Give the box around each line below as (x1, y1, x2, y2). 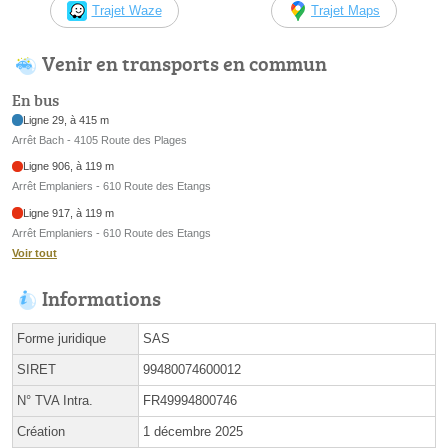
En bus (12, 88, 59, 111)
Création (17, 423, 65, 439)
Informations (42, 283, 161, 312)
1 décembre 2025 (143, 423, 243, 439)
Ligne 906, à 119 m (23, 160, 115, 173)
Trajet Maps (311, 3, 380, 19)
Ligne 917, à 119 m (23, 206, 115, 219)
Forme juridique (17, 330, 106, 346)
